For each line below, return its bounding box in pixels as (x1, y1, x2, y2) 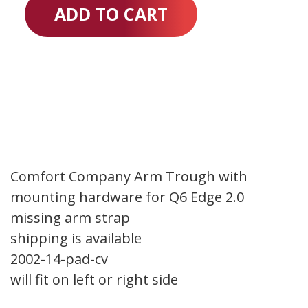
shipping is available (10, 229, 142, 247)
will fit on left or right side (10, 270, 178, 289)
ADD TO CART (54, 2, 168, 25)
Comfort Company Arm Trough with (10, 167, 247, 186)
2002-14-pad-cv (10, 250, 108, 268)
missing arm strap (10, 208, 130, 227)
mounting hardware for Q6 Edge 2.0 (10, 188, 244, 206)
